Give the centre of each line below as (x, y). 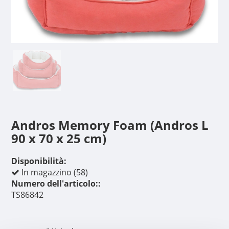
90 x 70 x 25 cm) (59, 138)
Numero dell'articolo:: (56, 183)
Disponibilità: (39, 161)
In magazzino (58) (53, 172)
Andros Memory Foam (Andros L (110, 125)
